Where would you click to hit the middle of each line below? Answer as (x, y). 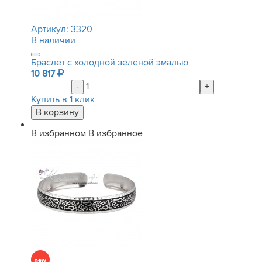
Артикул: (51, 29)
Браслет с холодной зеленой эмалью (110, 63)
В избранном (58, 133)
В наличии (53, 40)
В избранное (116, 133)
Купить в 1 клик (63, 99)
